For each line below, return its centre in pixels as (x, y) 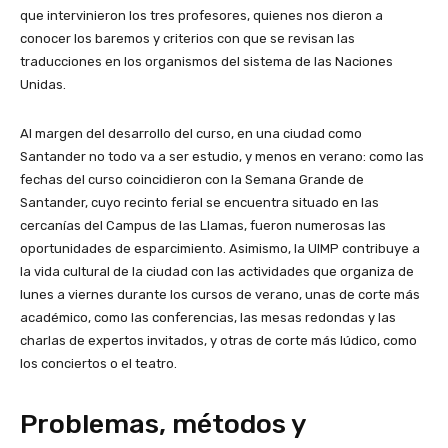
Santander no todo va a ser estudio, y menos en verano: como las (222, 156)
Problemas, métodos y (163, 423)
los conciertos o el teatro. (98, 363)
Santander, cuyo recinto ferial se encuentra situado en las (199, 202)
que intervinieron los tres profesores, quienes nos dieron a (201, 15)
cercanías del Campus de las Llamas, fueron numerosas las (203, 225)
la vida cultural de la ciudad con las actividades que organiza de (217, 271)
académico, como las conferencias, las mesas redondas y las (208, 317)
